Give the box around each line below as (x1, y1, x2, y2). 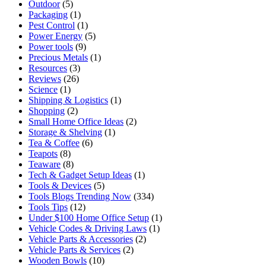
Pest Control (28, 20, 75, 30)
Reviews (28, 73, 61, 84)
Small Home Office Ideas (28, 116, 123, 126)
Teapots (28, 148, 58, 159)
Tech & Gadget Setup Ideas (28, 169, 132, 180)
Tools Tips (28, 201, 68, 212)
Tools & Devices (28, 180, 91, 191)
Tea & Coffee (28, 137, 80, 148)
